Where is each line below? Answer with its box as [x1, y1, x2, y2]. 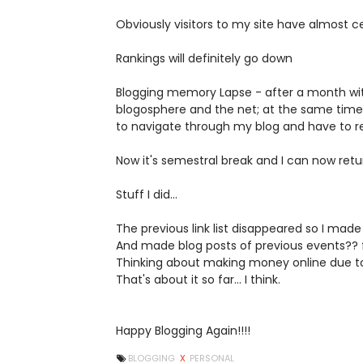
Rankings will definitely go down [116, 50, 293, 66]
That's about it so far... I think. [116, 271, 280, 288]
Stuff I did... [116, 186, 177, 203]
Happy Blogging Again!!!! [116, 322, 250, 339]
